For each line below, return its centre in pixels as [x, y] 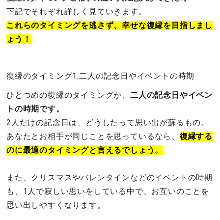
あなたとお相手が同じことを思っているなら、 [93, 136]
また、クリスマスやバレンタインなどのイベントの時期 [110, 177]
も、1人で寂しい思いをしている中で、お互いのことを [108, 191]
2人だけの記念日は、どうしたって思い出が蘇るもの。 [108, 122]
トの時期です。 [35, 109]
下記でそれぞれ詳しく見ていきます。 [77, 11]
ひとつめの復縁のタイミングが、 [68, 95]
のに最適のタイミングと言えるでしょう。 [85, 150]
